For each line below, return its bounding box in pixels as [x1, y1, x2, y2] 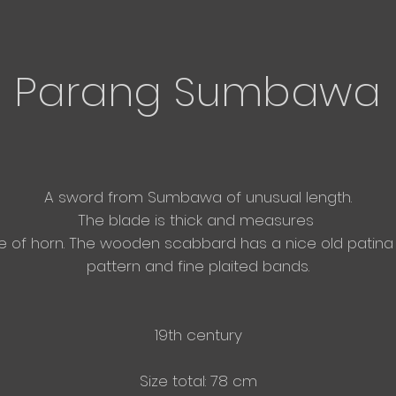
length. [306, 187, 352, 208]
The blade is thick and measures [78, 209, 318, 231]
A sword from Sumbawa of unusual [44, 187, 306, 208]
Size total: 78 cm [139, 370, 257, 392]
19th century [154, 324, 242, 346]
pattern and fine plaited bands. [87, 255, 309, 277]
